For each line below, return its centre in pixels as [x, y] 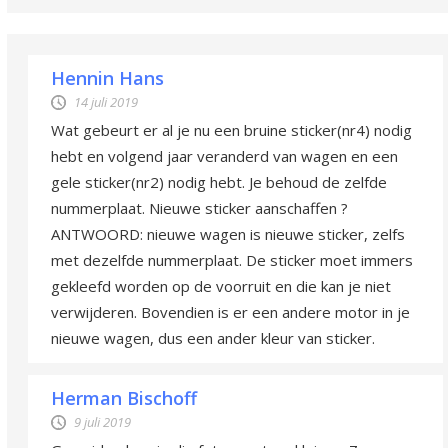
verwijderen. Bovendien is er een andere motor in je [230, 311]
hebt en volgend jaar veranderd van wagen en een [224, 155]
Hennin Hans [107, 77]
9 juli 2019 [102, 421]
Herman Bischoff [124, 397]
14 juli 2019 [106, 101]
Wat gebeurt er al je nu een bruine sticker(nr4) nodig [231, 129]
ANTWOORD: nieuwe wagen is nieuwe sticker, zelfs [228, 233]
